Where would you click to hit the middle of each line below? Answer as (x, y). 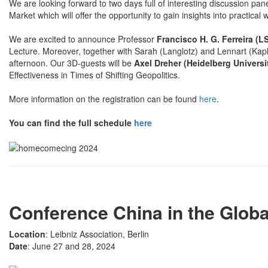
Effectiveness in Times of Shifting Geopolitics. (95, 74)
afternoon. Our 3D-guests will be (71, 63)
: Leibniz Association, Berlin (97, 234)
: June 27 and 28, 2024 (71, 246)
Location (27, 234)
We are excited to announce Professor (83, 39)
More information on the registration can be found (104, 98)
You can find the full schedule (71, 122)
